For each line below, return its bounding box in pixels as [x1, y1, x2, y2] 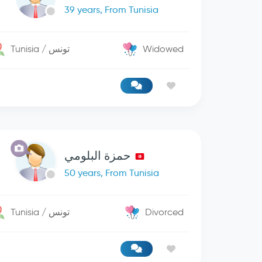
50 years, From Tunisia [64, 167, 159, 178]
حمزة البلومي [64, 149, 130, 163]
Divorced [145, 206, 184, 218]
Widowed [143, 43, 184, 54]
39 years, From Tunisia [64, 4, 159, 15]
